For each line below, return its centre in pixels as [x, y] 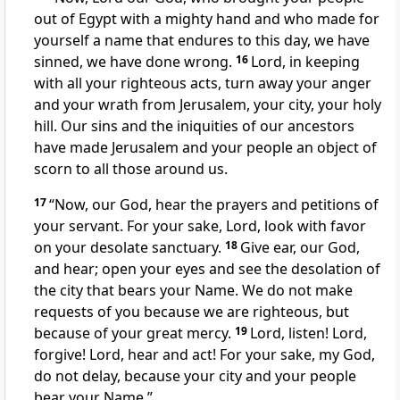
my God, [345, 355]
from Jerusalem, [194, 105]
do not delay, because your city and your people [195, 376]
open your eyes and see [180, 269]
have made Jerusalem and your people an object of [205, 148]
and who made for [315, 19]
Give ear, [268, 248]
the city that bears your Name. [136, 291]
